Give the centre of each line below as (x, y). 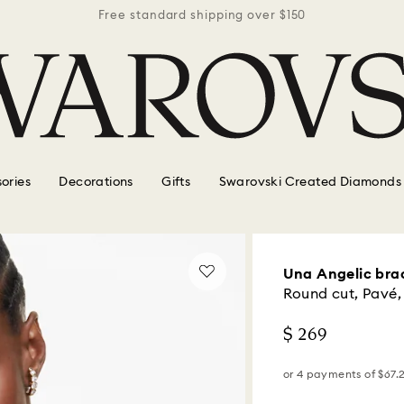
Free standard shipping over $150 (202, 15)
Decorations (96, 182)
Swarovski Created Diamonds (310, 182)
